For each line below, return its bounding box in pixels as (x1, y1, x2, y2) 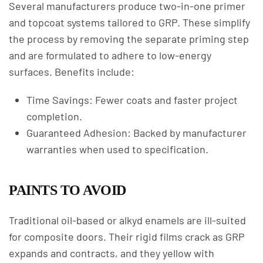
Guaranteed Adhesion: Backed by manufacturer (26, 126, 247, 139)
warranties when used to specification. (26, 143, 208, 156)
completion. (26, 110, 82, 123)
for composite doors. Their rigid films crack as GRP (9, 230, 245, 243)
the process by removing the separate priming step (9, 32, 249, 45)
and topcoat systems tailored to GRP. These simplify (9, 16, 250, 29)
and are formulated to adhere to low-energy (9, 49, 211, 62)
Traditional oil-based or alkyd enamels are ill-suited (9, 214, 246, 227)
